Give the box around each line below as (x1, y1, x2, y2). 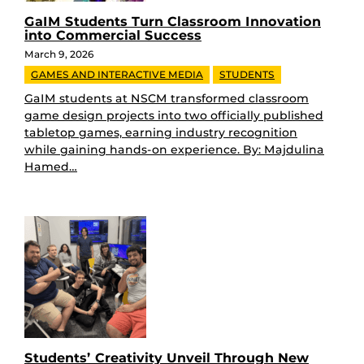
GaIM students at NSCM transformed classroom (24, 90, 309, 106)
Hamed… (24, 158, 77, 174)
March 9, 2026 (24, 47, 94, 60)
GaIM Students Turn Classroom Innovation (24, 13, 321, 29)
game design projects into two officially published (24, 107, 323, 123)
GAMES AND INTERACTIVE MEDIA (31, 67, 203, 80)
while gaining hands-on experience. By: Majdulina (24, 141, 324, 157)
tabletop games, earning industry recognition (24, 124, 297, 140)
